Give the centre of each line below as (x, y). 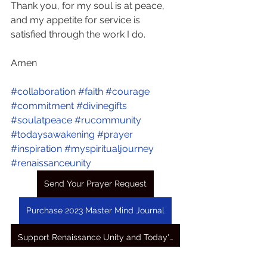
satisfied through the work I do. (78, 34)
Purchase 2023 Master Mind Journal (95, 210)
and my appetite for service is (77, 20)
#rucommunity (108, 120)
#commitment (42, 106)
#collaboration (43, 91)
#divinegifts (102, 106)
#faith (91, 91)
